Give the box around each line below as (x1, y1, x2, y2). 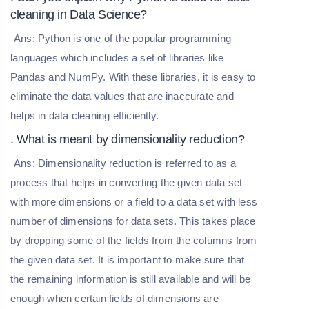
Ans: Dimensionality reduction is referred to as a (14, 157, 236, 169)
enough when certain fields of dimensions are (10, 292, 219, 304)
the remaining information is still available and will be (10, 272, 251, 285)
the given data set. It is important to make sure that (10, 253, 245, 266)
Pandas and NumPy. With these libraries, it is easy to (10, 70, 256, 83)
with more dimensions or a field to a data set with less (10, 195, 258, 208)
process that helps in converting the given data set (10, 176, 243, 188)
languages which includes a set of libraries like (10, 51, 224, 63)
